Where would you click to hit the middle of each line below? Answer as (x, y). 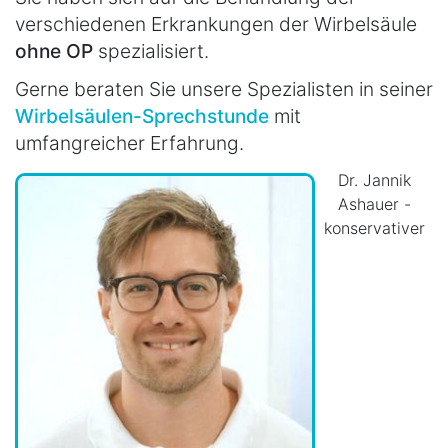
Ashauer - (374, 203)
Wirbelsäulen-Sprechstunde (142, 115)
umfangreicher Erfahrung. (129, 142)
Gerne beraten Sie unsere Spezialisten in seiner (224, 88)
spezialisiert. (151, 50)
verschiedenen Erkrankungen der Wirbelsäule (216, 23)
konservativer (374, 227)
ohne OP (54, 50)
